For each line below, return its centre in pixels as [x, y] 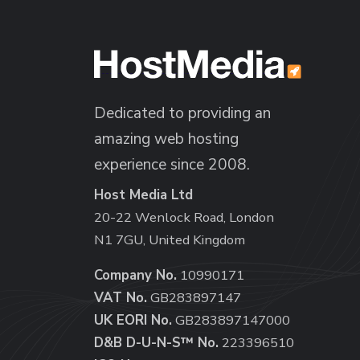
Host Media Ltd [143, 195]
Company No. [135, 276]
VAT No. [121, 298]
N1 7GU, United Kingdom [170, 240]
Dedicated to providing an [182, 114]
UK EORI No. [133, 321]
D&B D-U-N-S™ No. [156, 343]
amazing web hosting [166, 139]
